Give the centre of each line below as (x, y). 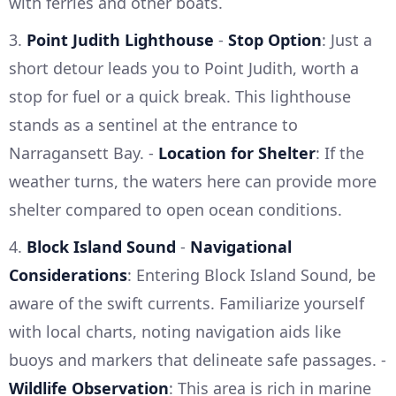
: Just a (347, 39)
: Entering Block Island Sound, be (251, 274)
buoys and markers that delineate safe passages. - (198, 359)
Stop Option (275, 39)
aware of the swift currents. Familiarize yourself (187, 303)
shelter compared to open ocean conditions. (175, 209)
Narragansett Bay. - (84, 152)
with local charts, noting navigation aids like (175, 331)
